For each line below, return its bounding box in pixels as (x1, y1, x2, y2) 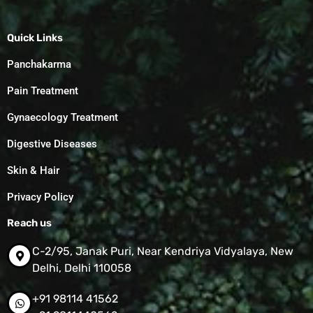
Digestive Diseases (7, 138, 97, 151)
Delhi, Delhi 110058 (32, 261, 131, 275)
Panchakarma (7, 58, 71, 71)
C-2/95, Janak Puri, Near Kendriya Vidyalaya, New (32, 245, 293, 259)
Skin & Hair (7, 164, 59, 177)
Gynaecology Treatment (7, 111, 118, 124)
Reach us (7, 217, 52, 230)
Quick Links (7, 31, 63, 45)
